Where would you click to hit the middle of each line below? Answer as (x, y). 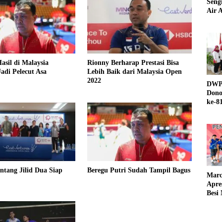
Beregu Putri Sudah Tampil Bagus (139, 170)
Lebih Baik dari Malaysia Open (134, 71)
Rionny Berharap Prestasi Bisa (133, 62)
